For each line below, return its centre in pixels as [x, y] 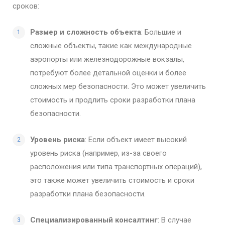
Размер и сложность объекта [86, 32]
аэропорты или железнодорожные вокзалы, [107, 59]
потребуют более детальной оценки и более [108, 73]
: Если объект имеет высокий [136, 139]
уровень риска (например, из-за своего [98, 153]
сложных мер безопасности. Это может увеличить [118, 86]
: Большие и [161, 32]
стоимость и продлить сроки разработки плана [113, 100]
